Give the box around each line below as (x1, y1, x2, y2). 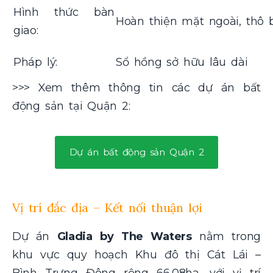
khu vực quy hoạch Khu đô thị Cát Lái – (12, 247, 261, 261)
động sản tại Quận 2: (12, 99, 130, 113)
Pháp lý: (13, 55, 57, 69)
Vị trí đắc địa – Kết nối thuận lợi (12, 199, 203, 215)
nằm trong (199, 229, 261, 243)
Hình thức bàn (13, 5, 115, 19)
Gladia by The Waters (57, 229, 200, 243)
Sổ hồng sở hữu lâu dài (116, 55, 248, 69)
